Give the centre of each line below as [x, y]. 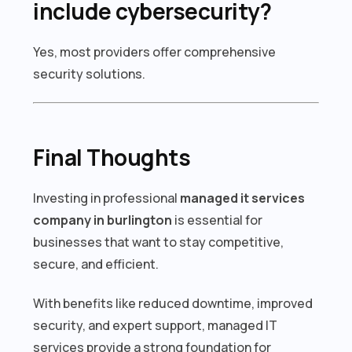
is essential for [218, 220]
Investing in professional [107, 198]
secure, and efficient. [96, 264]
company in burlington [103, 220]
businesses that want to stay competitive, [159, 242]
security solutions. [90, 73]
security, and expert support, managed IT [156, 325]
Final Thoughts [112, 157]
